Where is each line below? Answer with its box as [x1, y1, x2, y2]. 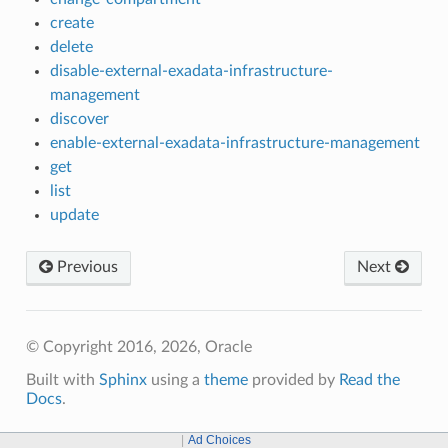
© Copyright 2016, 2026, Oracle [25, 338, 252, 355]
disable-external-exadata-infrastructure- [49, 62, 333, 79]
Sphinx [98, 371, 147, 388]
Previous [52, 258, 118, 275]
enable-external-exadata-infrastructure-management [49, 134, 420, 151]
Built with [25, 371, 99, 388]
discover [49, 110, 109, 127]
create [49, 14, 94, 31]
